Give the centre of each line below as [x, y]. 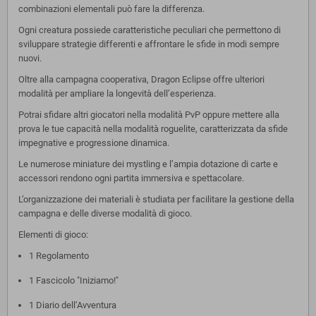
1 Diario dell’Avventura [73, 305]
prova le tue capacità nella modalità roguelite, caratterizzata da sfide [153, 128]
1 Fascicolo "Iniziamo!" [74, 280]
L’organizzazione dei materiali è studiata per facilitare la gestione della [156, 199]
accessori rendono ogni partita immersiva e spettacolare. [131, 178]
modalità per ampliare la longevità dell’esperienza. [117, 93]
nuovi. [30, 58]
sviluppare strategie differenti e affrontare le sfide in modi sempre [149, 44]
